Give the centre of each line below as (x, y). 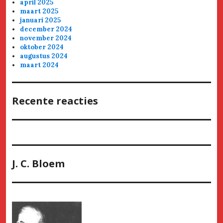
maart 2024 (40, 65)
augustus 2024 (44, 56)
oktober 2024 (42, 47)
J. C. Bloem (38, 163)
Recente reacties (55, 101)
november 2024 (46, 38)
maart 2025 (39, 11)
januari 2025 (41, 20)
